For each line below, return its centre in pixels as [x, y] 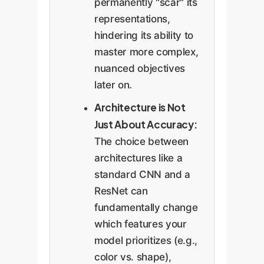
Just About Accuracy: [146, 124]
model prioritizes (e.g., [146, 240]
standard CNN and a [142, 174]
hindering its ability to [144, 35]
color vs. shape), [133, 257]
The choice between [141, 141]
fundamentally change [146, 207]
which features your [141, 224]
